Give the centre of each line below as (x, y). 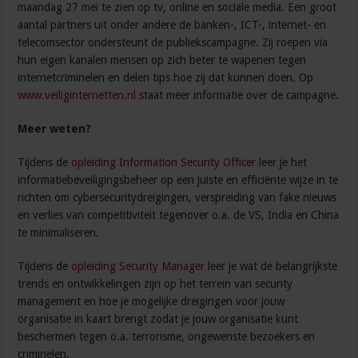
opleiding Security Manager (138, 267)
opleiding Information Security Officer (164, 163)
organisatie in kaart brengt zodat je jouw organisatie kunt (158, 319)
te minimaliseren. (59, 233)
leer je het (282, 163)
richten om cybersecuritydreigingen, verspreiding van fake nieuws (177, 198)
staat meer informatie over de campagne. (238, 95)
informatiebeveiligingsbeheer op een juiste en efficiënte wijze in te (178, 180)
